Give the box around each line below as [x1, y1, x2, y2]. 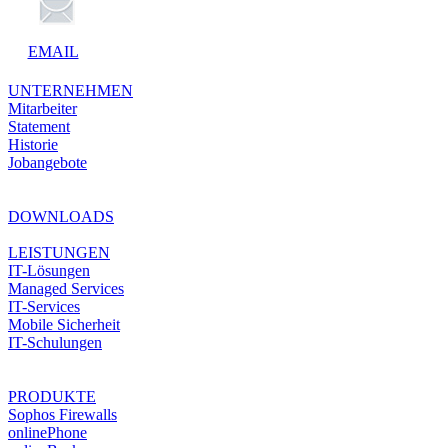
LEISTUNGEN [8, 243, 110, 261]
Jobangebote [8, 153, 87, 171]
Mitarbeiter [8, 99, 77, 117]
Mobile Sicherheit [8, 315, 120, 333]
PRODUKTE [8, 387, 96, 405]
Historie [8, 135, 58, 153]
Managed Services [8, 279, 124, 297]
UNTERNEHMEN [8, 81, 133, 99]
